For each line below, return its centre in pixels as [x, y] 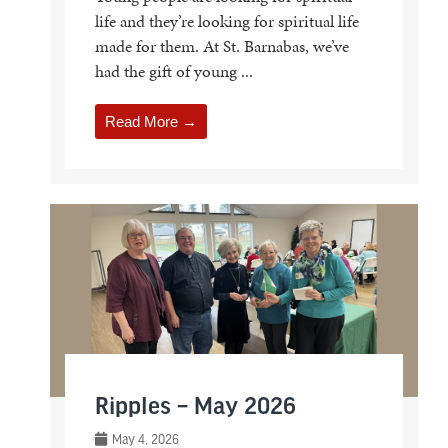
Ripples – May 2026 [195, 408]
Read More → [150, 121]
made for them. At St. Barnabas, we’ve [221, 45]
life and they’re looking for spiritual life [226, 20]
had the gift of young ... [173, 70]
